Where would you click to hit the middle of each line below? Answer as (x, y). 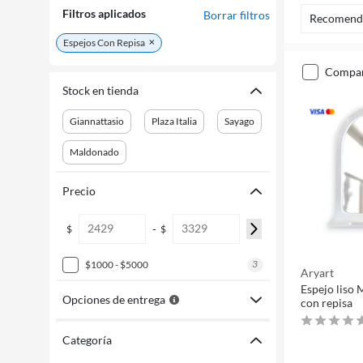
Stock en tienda (100, 90)
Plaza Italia (174, 121)
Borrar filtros (237, 15)
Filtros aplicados (104, 13)
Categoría (87, 340)
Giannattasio (97, 121)
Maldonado (94, 152)
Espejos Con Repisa (104, 43)
